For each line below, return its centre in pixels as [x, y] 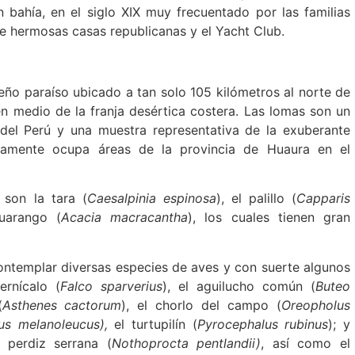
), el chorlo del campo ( [202, 305]
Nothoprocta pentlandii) [186, 343]
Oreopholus [316, 305]
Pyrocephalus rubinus [263, 324]
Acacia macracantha [124, 218]
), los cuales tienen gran [269, 218]
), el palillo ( [256, 198]
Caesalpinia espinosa [151, 198]
